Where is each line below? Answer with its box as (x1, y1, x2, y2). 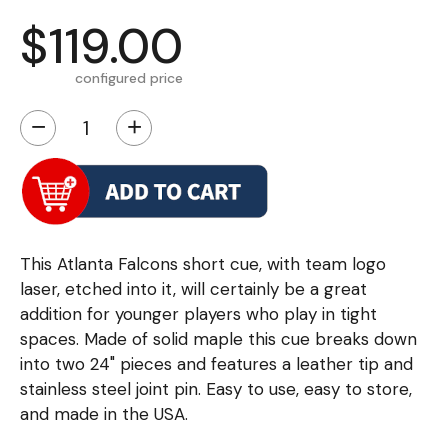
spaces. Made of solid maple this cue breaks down (20, 328, 417, 350)
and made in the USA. (20, 403, 188, 425)
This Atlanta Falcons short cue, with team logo (20, 253, 386, 275)
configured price (75, 69, 183, 87)
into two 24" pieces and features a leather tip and (20, 353, 413, 375)
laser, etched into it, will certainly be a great (20, 278, 367, 300)
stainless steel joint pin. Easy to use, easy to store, (20, 378, 412, 400)
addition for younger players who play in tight (20, 303, 377, 325)
